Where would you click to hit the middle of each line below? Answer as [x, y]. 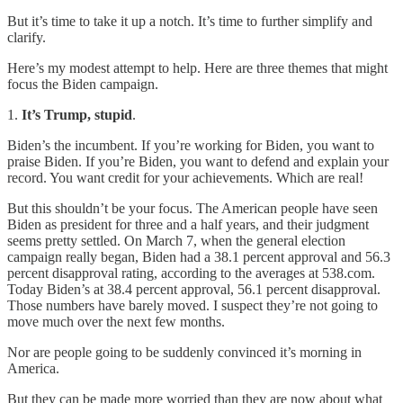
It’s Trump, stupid [77, 114]
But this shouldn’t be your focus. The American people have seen [193, 208]
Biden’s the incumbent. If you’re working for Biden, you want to [191, 145]
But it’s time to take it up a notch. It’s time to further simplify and [190, 21]
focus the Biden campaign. [83, 84]
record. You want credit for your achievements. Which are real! [185, 177]
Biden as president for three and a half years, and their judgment [188, 224]
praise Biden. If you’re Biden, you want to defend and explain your [198, 161]
